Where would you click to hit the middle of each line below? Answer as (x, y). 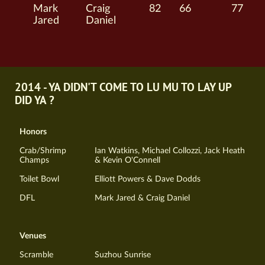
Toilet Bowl (39, 179)
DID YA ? (35, 101)
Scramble (36, 255)
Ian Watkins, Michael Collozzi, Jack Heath (170, 151)
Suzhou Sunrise (123, 255)
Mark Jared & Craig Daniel (142, 198)
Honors (33, 132)
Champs (34, 160)
